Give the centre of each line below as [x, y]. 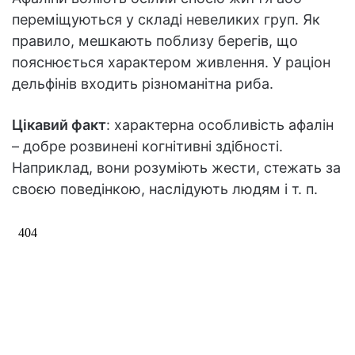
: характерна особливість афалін [220, 125]
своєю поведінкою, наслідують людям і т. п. [165, 189]
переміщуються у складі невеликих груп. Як [166, 20]
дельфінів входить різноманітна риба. [143, 84]
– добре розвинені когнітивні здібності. [147, 147]
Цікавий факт [59, 125]
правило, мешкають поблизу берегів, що [155, 41]
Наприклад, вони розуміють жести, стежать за [176, 168]
